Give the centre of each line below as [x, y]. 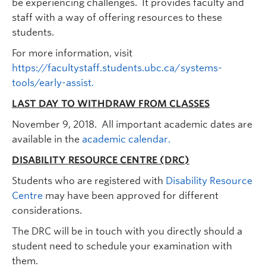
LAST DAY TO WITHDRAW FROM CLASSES [111, 104]
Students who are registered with [89, 181]
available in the [47, 140]
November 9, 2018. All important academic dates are [132, 125]
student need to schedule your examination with [122, 246]
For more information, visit [72, 53]
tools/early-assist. [53, 83]
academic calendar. [126, 140]
